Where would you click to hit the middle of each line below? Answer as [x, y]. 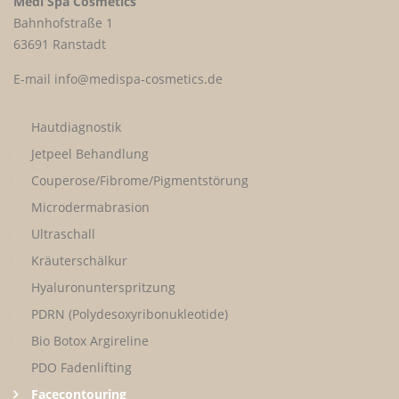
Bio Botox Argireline [90, 341]
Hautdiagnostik [76, 127]
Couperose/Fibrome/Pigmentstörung [140, 180]
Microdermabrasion [90, 207]
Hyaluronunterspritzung [103, 287]
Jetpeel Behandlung [90, 154]
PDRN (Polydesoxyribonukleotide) [130, 314]
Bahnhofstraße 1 [63, 23]
